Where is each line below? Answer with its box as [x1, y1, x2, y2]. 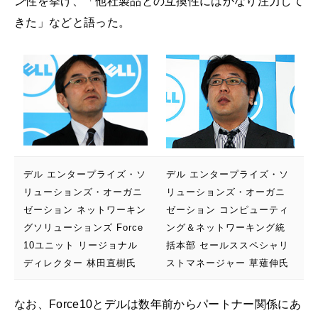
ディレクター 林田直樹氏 [23, 258, 136, 269]
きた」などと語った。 [14, 16, 131, 29]
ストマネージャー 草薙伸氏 [165, 258, 289, 269]
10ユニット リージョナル [23, 240, 138, 251]
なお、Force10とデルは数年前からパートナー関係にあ [14, 297, 301, 310]
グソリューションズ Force [23, 222, 143, 234]
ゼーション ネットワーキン [23, 204, 146, 216]
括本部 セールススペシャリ [165, 240, 289, 251]
